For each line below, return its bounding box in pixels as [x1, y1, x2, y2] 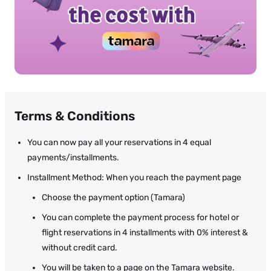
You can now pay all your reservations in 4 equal [27, 137, 211, 148]
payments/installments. [27, 152, 119, 163]
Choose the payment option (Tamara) [42, 192, 185, 203]
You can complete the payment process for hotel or [42, 212, 239, 223]
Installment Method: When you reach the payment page [27, 172, 241, 183]
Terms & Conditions [15, 108, 135, 123]
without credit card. [42, 242, 117, 253]
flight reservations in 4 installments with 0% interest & [42, 227, 248, 238]
